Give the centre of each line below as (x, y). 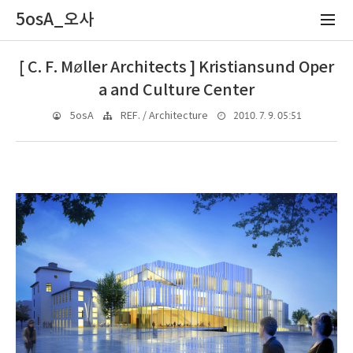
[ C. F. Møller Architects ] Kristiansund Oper (176, 68)
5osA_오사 (55, 20)
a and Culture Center (176, 91)
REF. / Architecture (164, 116)
